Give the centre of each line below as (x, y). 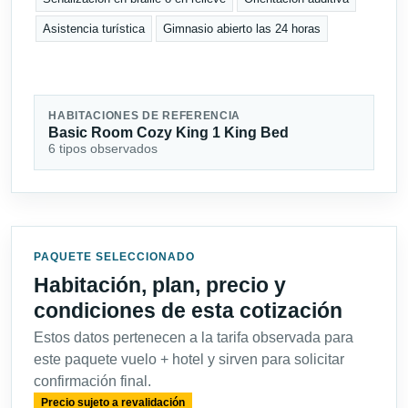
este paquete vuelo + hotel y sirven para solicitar (189, 360)
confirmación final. (92, 382)
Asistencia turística (94, 28)
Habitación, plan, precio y (160, 286)
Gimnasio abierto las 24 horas (242, 28)
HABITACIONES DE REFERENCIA (145, 116)
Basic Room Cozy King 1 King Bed (169, 133)
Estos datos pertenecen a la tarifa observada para (194, 338)
